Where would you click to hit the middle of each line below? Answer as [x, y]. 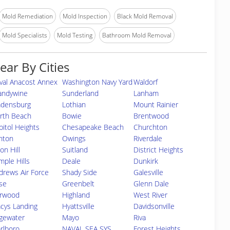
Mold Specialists [25, 35]
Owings [74, 138]
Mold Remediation [27, 16]
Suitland [75, 150]
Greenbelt [78, 184]
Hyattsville [78, 206]
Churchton [150, 127]
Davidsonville [154, 206]
